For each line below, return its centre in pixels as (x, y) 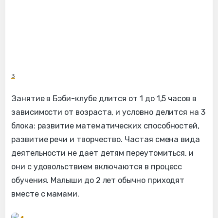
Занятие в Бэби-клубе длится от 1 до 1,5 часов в (104, 99)
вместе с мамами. (45, 194)
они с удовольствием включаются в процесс (97, 167)
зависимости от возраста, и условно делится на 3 (108, 112)
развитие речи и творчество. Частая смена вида (106, 140)
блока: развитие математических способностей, (106, 126)
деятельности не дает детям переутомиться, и (103, 153)
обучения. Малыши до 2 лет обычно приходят (98, 181)
